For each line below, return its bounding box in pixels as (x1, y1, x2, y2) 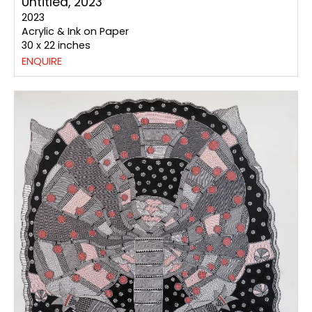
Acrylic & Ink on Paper (22, 24, 129, 38)
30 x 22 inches (22, 38, 91, 52)
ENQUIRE (22, 53, 62, 68)
